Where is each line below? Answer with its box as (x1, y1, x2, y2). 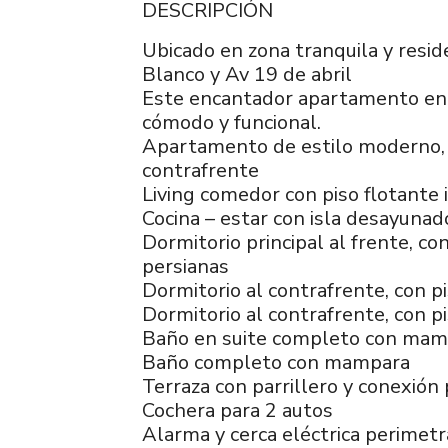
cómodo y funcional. (142, 109, 321, 136)
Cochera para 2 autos (142, 397, 333, 424)
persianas (142, 253, 229, 280)
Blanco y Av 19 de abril (142, 61, 352, 88)
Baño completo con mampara (142, 349, 410, 376)
